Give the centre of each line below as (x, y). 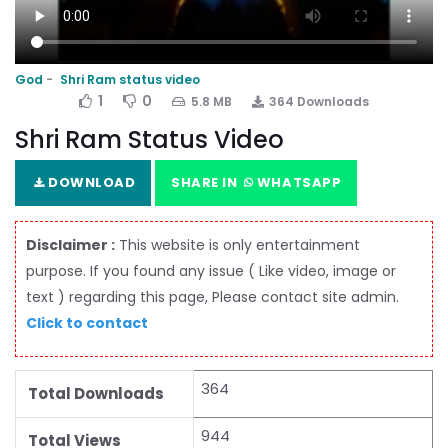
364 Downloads (319, 101)
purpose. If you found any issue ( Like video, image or (211, 270)
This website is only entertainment (237, 244)
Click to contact (87, 322)
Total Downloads (96, 393)
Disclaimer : (70, 244)
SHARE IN (206, 182)
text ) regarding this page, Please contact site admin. (212, 296)
